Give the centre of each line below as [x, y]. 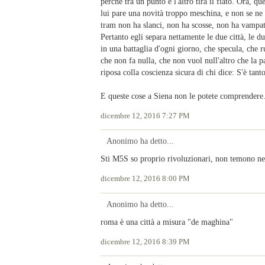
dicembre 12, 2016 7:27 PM [145, 116]
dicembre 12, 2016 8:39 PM [145, 242]
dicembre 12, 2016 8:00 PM [145, 179]
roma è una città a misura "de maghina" [167, 222]
